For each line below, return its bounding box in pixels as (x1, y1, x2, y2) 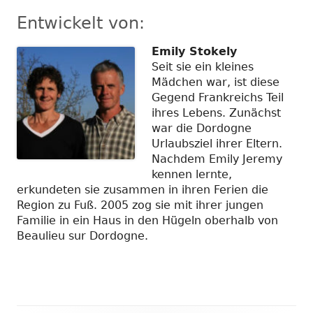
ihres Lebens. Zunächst (152, 105, 281, 119)
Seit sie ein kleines (152, 59, 254, 73)
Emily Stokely (152, 44, 237, 58)
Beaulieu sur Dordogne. (17, 228, 148, 242)
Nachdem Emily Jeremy (152, 152, 282, 166)
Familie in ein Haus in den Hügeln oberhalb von (17, 213, 278, 227)
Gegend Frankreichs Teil (152, 90, 284, 104)
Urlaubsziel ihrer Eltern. (152, 136, 282, 150)
